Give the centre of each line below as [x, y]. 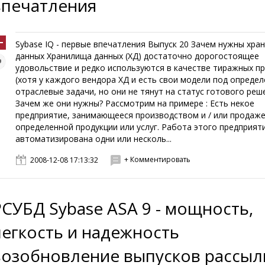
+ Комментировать [158, 159]
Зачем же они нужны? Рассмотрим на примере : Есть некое [135, 103]
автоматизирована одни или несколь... [94, 139]
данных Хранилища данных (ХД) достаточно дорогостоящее [138, 56]
